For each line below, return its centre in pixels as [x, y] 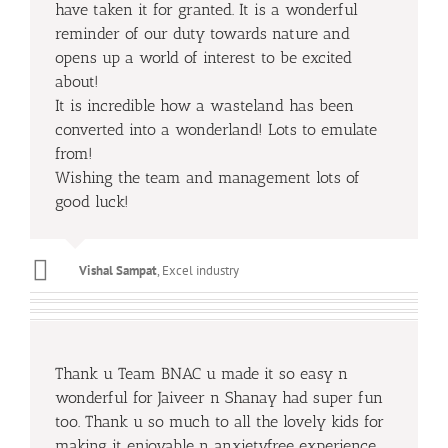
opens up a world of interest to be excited [203, 57]
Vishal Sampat [118, 270]
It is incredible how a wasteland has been [204, 105]
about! [77, 81]
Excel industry [200, 270]
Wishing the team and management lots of [207, 177]
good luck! [92, 201]
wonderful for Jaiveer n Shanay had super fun [219, 397]
